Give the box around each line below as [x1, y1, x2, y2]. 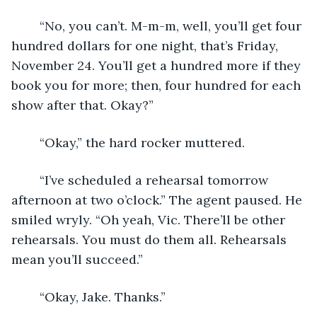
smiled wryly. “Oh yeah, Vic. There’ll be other [11, 211, 289, 228]
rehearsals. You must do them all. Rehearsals [11, 231, 290, 248]
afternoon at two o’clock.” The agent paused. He [11, 191, 306, 208]
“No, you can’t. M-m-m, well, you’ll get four [25, 17, 40, 34]
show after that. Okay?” [11, 96, 154, 113]
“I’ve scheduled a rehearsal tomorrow [25, 171, 40, 188]
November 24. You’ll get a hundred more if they [11, 57, 304, 74]
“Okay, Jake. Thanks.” [40, 288, 166, 305]
